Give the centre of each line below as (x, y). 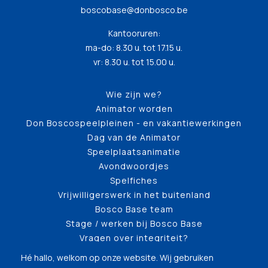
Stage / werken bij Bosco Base (134, 223)
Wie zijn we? (134, 94)
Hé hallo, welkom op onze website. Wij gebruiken (117, 258)
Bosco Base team (134, 209)
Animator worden (134, 109)
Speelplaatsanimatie (134, 152)
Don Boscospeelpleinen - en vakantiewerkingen (134, 123)
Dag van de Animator (134, 137)
